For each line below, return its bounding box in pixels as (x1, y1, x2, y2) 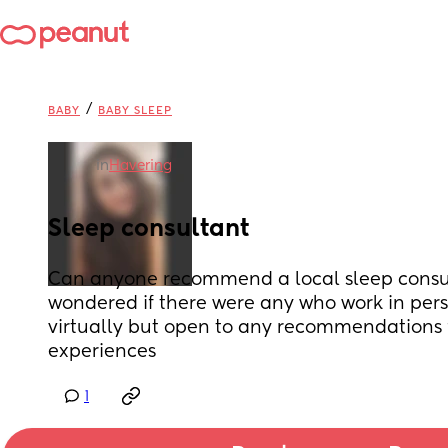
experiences (48, 343, 156, 361)
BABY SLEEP (98, 105, 172, 116)
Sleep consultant (48, 217, 249, 241)
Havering (109, 159, 172, 173)
